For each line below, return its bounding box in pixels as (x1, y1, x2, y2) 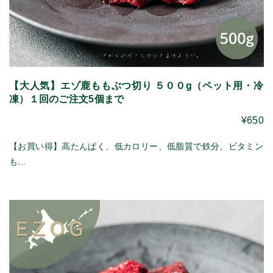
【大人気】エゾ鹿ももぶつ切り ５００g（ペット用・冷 (9, 80, 264, 91)
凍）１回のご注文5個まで (9, 93, 124, 104)
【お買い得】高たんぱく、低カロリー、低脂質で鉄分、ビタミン (9, 141, 264, 151)
